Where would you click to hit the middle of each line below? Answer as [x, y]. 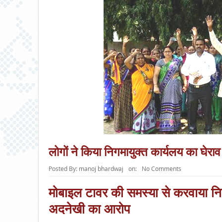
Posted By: [63, 169]
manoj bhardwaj [101, 169]
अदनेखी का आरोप [89, 209]
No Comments [161, 169]
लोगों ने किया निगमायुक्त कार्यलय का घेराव [134, 152]
